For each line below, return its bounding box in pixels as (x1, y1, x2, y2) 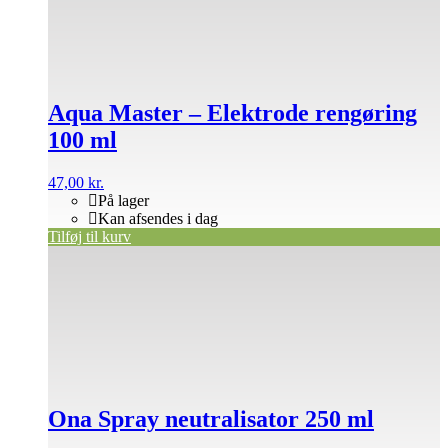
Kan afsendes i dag (98, 209, 218, 227)
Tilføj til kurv (48, 227, 131, 245)
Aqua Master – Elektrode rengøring (48, 99, 417, 126)
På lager (98, 191, 149, 209)
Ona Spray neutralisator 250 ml (48, 406, 374, 433)
